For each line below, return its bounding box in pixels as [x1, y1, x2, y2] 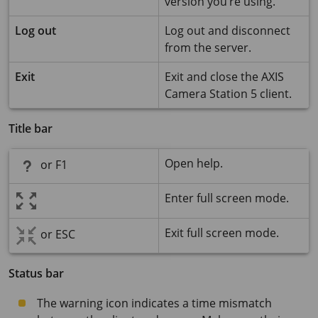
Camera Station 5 [165, 86, 257, 102]
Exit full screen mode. [165, 225, 279, 241]
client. [257, 86, 292, 102]
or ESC [38, 226, 75, 243]
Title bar [9, 121, 53, 136]
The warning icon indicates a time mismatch [37, 295, 272, 311]
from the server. [165, 40, 251, 55]
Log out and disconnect [165, 23, 290, 38]
